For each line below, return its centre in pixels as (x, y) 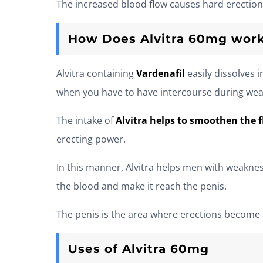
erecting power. (91, 139)
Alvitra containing (96, 74)
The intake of (86, 121)
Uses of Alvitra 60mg (139, 249)
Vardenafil (162, 74)
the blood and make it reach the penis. (141, 186)
